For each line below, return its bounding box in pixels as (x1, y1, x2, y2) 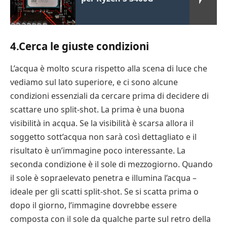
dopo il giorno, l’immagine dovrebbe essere (10, 199, 177, 211)
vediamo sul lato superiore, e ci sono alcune (10, 76, 178, 88)
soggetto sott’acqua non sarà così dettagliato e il (10, 131, 197, 142)
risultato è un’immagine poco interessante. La (10, 144, 185, 156)
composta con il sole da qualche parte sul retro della (10, 213, 211, 224)
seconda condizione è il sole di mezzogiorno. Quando (10, 158, 213, 170)
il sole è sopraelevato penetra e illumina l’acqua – (10, 172, 197, 183)
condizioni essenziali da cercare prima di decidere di (10, 90, 209, 101)
